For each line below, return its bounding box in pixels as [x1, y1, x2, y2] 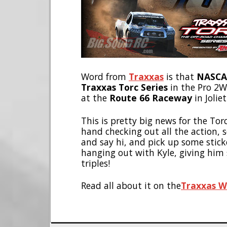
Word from [81, 70, 129, 83]
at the [81, 92, 109, 104]
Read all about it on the [81, 179, 181, 192]
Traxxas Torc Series [81, 81, 168, 94]
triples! [81, 157, 110, 169]
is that [164, 70, 197, 83]
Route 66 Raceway [109, 92, 192, 104]
